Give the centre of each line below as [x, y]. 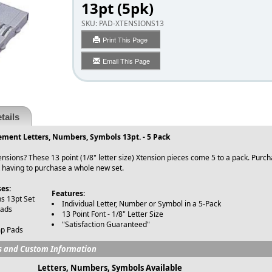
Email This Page [126, 61]
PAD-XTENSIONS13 [131, 24]
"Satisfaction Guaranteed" [106, 225]
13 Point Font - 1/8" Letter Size [114, 214]
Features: [68, 194]
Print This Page [126, 40]
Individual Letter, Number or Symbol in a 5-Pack [141, 204]
